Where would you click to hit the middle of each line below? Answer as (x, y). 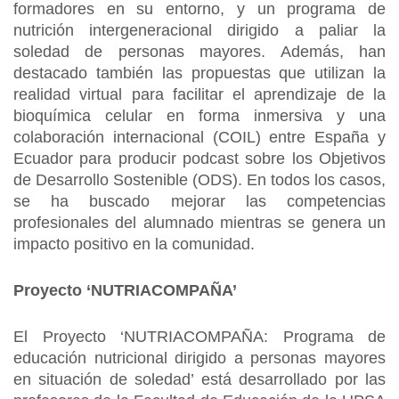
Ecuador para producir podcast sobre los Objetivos (199, 159)
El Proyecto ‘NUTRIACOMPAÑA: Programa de (199, 337)
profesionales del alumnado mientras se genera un (199, 223)
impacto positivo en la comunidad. (134, 244)
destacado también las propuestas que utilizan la (199, 73)
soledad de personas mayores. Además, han (199, 52)
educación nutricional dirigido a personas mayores (199, 358)
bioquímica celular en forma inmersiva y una (199, 116)
